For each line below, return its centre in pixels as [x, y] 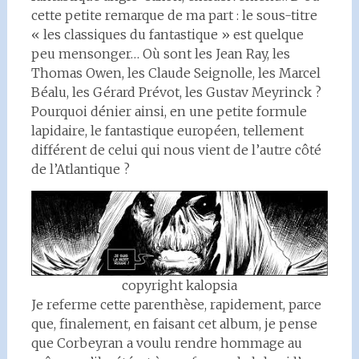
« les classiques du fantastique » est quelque [167, 34]
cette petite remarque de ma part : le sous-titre [174, 15]
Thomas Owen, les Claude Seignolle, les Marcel [175, 73]
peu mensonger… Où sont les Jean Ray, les [160, 54]
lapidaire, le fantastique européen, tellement [167, 131]
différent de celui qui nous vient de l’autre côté [176, 150]
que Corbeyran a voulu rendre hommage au [166, 343]
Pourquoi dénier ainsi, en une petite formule [169, 111]
